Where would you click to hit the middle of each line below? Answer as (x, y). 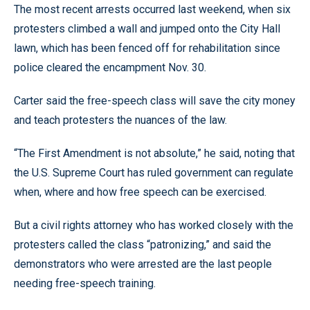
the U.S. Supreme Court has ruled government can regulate (154, 173)
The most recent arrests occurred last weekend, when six (152, 9)
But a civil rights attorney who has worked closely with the (154, 225)
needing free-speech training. (85, 283)
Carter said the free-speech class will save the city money (155, 101)
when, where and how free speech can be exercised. (140, 192)
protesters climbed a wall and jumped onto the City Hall (147, 29)
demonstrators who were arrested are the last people (143, 264)
